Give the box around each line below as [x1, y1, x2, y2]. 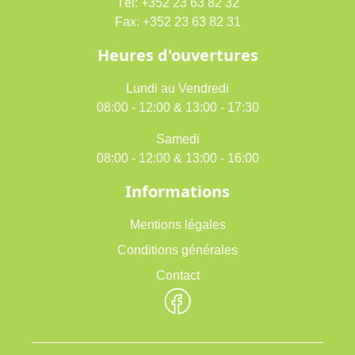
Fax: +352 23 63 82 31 [114, 15, 241, 29]
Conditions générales [117, 243, 238, 257]
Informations [125, 181, 230, 202]
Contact [155, 269, 200, 282]
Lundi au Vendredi [126, 82, 229, 95]
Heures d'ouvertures [97, 44, 258, 66]
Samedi [155, 132, 200, 146]
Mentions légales [129, 218, 226, 231]
